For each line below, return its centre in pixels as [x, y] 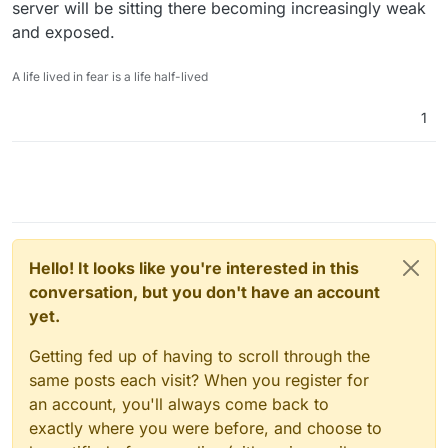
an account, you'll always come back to [179, 403]
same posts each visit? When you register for [199, 379]
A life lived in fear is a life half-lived [110, 76]
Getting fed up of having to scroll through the [199, 355]
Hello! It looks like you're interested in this [194, 267]
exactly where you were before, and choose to [205, 427]
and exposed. [63, 31]
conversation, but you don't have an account [204, 291]
